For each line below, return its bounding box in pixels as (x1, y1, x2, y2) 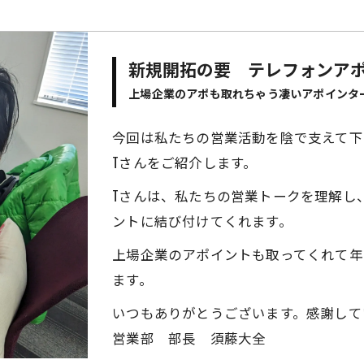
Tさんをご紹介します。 (112, 152, 258, 172)
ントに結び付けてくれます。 (112, 210, 292, 231)
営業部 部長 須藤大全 (112, 327, 266, 348)
